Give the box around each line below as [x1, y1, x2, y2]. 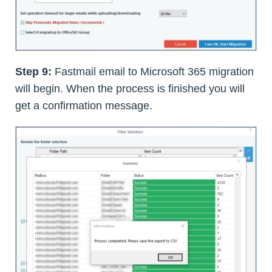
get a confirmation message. [15, 99, 152, 112]
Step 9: [15, 65, 52, 78]
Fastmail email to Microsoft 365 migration [52, 65, 254, 78]
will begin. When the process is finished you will [15, 82, 245, 95]
